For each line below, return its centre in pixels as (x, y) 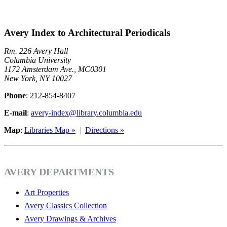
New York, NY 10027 (38, 79)
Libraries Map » (50, 130)
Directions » (105, 130)
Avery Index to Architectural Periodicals (87, 33)
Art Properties (47, 193)
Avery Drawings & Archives (70, 219)
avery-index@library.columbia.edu (86, 113)
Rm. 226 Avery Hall (36, 51)
